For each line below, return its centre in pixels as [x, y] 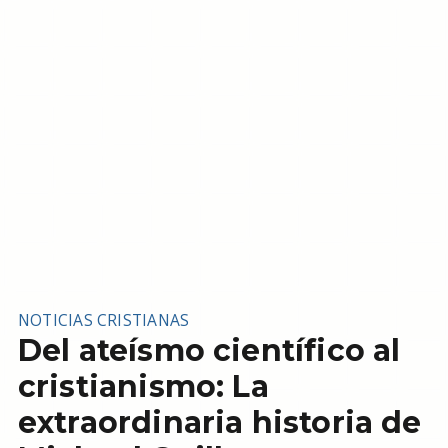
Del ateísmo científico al [209, 350]
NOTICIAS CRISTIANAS [103, 320]
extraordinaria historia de [219, 422]
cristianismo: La [143, 386]
